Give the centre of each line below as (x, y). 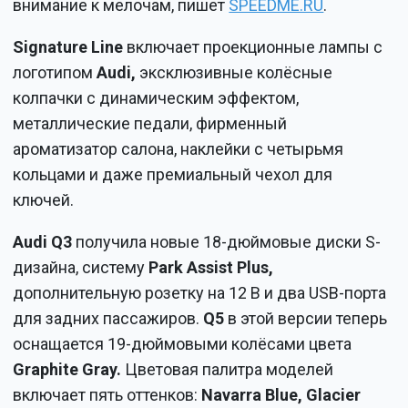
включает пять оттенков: (107, 394)
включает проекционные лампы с (253, 46)
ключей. (44, 199)
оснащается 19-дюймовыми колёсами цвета (183, 343)
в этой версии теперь (306, 318)
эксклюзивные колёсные (235, 72)
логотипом (55, 72)
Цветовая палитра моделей (228, 369)
